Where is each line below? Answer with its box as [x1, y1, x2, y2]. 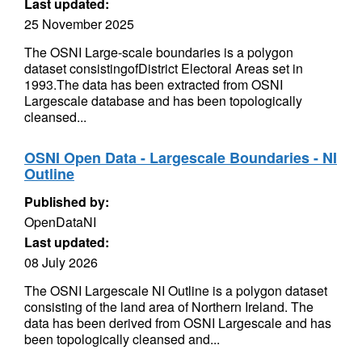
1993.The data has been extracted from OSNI [24, 75, 283, 94]
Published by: [24, 192, 109, 211]
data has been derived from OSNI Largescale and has [24, 314, 331, 332]
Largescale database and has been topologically [24, 91, 302, 110]
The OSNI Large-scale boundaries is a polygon [24, 43, 293, 61]
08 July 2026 [24, 253, 98, 271]
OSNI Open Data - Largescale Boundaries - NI [24, 147, 337, 168]
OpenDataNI [24, 213, 96, 231]
